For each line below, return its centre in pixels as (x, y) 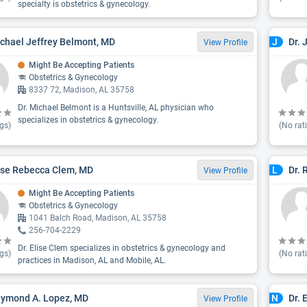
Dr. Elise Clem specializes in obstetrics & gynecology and (122, 248)
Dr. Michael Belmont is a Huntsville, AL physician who (116, 108)
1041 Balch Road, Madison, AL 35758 (98, 218)
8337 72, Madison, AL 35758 (82, 90)
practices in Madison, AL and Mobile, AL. (92, 260)
